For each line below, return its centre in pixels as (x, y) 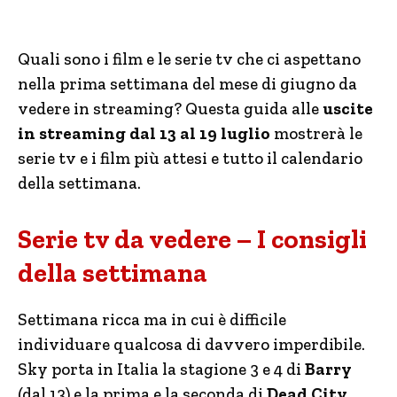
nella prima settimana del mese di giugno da (187, 84)
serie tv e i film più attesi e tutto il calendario (190, 158)
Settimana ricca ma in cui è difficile (152, 319)
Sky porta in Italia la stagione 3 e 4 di (161, 369)
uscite (346, 109)
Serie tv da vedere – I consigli (192, 239)
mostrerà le (316, 133)
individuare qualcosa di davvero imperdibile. (191, 344)
